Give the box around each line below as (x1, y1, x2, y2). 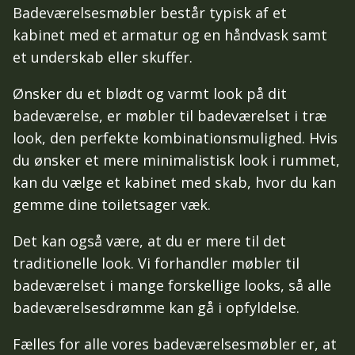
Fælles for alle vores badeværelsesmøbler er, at (13, 334, 337, 353)
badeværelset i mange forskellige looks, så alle (13, 275, 331, 295)
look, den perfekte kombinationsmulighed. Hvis (13, 128, 338, 147)
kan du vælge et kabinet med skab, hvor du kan (13, 172, 336, 192)
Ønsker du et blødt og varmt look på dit (13, 83, 287, 103)
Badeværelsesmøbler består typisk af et (13, 2, 287, 22)
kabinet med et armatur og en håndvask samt (13, 25, 327, 44)
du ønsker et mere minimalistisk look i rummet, (13, 150, 340, 170)
